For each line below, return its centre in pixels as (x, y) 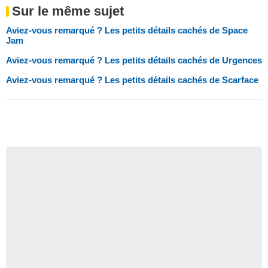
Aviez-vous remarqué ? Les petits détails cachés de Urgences (134, 60)
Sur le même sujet (68, 11)
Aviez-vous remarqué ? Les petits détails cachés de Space (127, 30)
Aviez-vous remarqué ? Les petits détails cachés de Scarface (132, 80)
